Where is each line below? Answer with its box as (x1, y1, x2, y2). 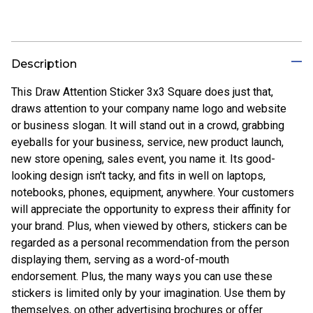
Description (11, 57, 77, 71)
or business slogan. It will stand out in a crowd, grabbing (11, 118, 284, 132)
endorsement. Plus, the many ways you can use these (11, 269, 272, 283)
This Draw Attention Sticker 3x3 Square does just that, (11, 85, 273, 99)
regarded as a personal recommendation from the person (11, 235, 289, 249)
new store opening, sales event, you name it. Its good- (11, 152, 275, 166)
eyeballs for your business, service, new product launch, (11, 135, 284, 149)
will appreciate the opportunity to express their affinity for (11, 202, 291, 216)
